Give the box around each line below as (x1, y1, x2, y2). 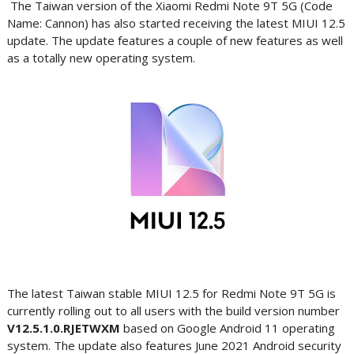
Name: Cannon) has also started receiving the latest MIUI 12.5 (6, 15, 345, 31)
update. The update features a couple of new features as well (6, 32, 343, 48)
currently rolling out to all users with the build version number (6, 303, 340, 318)
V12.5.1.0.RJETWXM (6, 320, 123, 336)
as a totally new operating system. (6, 50, 195, 66)
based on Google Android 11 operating (122, 320, 335, 336)
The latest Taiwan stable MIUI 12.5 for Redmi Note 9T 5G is (6, 285, 336, 301)
